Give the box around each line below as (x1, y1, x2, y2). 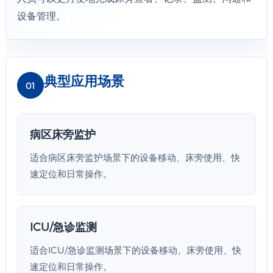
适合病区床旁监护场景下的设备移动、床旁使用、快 (29, 152, 240, 163)
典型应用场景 (43, 73, 124, 88)
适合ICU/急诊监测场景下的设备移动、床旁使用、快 (29, 244, 241, 255)
